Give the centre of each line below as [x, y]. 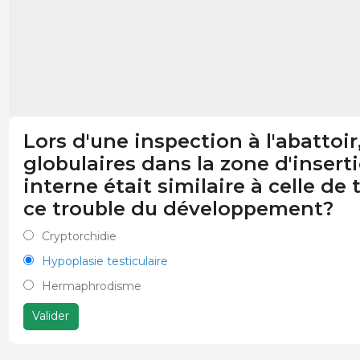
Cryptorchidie [79, 236]
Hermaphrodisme [91, 286]
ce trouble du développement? [178, 209]
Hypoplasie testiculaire [104, 261]
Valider [51, 316]
